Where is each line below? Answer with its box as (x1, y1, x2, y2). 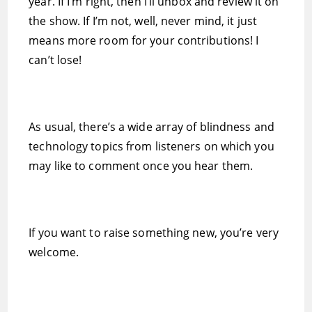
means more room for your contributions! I (29, 33, 259, 48)
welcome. (29, 244, 79, 260)
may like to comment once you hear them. (29, 158, 253, 173)
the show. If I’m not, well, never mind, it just (29, 13, 257, 29)
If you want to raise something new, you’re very (29, 225, 279, 240)
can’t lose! (29, 52, 82, 68)
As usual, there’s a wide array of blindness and (29, 119, 274, 134)
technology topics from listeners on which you (29, 139, 274, 154)
